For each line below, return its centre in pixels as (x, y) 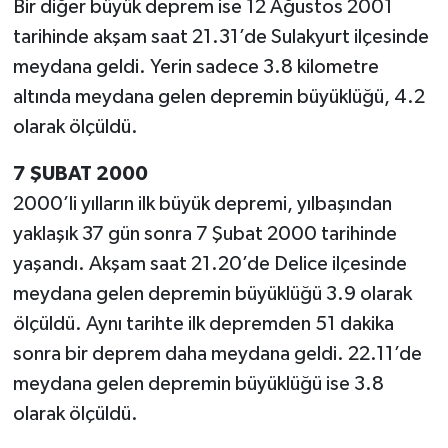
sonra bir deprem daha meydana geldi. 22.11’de (217, 353)
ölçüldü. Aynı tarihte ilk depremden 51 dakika (203, 323)
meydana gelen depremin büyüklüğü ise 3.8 (198, 383)
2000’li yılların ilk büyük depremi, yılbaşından (202, 203)
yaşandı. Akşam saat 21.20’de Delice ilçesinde (209, 263)
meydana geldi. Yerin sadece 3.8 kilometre (195, 66)
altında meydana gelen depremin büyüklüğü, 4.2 (218, 96)
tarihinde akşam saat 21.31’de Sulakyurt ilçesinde (220, 36)
